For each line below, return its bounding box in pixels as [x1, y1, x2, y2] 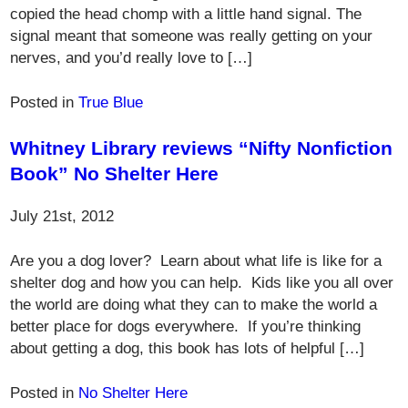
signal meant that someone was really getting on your [10, 26, 373, 45]
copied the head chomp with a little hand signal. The [10, 5, 362, 23]
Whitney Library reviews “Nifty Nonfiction [10, 138, 393, 158]
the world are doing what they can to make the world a [10, 295, 378, 313]
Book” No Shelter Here [10, 163, 219, 184]
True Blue [78, 93, 144, 111]
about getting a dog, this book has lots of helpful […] [10, 339, 365, 357]
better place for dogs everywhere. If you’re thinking [10, 317, 362, 335]
